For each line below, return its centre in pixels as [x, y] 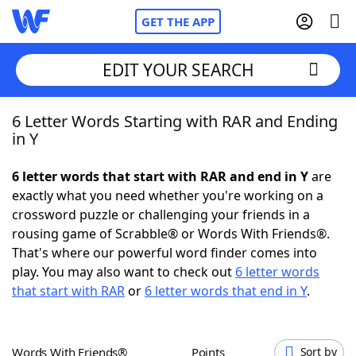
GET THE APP [178, 21]
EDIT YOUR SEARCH [178, 70]
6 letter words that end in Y [226, 291]
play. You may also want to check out [124, 272]
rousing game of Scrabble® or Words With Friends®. [171, 234]
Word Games [85, 338]
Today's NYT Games [104, 294]
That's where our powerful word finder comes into [164, 253]
